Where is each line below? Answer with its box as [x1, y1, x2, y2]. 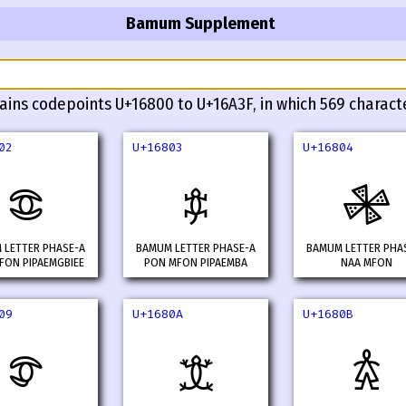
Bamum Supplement [126, 14, 275, 34]
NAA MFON [340, 256, 392, 271]
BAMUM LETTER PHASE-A [136, 241, 256, 256]
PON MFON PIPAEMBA [144, 256, 247, 271]
